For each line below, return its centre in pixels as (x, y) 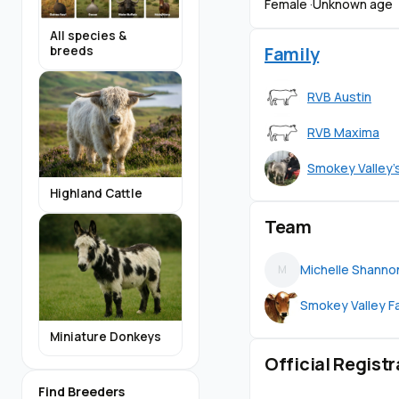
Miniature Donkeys (106, 336)
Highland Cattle (96, 194)
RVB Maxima (343, 133)
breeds (72, 50)
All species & (88, 35)
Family (292, 53)
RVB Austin (339, 97)
